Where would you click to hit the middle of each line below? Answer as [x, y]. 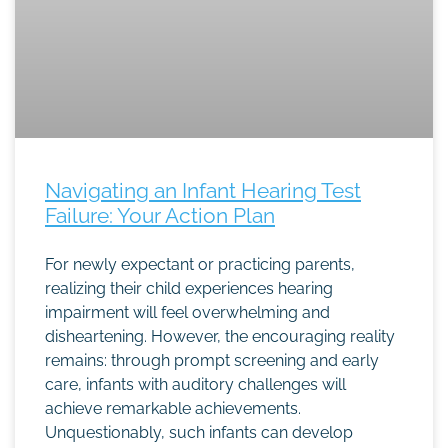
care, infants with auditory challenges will [195, 384]
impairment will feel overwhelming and [187, 312]
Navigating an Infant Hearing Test [203, 190]
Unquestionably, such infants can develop [199, 432]
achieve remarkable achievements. [173, 408]
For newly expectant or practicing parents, [200, 264]
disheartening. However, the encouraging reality [220, 336]
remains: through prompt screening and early [212, 360]
